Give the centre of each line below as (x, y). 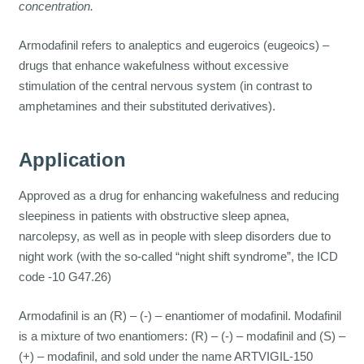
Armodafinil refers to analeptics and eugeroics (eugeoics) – (173, 45)
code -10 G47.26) (65, 277)
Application (72, 160)
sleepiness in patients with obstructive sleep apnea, (154, 216)
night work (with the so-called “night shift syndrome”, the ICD (178, 257)
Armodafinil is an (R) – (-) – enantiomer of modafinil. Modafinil (180, 315)
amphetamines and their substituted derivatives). (147, 106)
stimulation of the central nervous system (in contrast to (165, 85)
